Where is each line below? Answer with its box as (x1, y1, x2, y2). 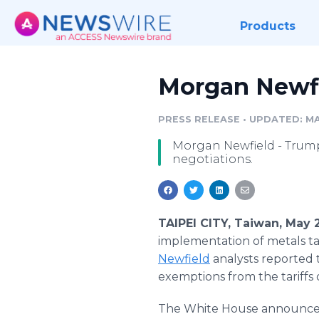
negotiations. (172, 152, 253, 166)
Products (239, 19, 296, 33)
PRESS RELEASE (158, 114, 240, 125)
